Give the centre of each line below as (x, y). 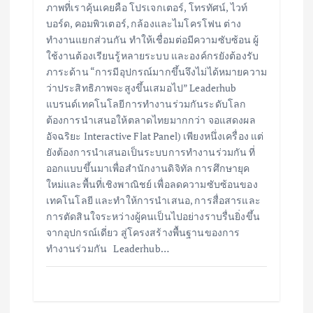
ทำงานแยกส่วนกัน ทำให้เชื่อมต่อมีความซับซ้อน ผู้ (152, 39)
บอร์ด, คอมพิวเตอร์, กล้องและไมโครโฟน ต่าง (143, 23)
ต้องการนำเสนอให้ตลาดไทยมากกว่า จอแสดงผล (151, 119)
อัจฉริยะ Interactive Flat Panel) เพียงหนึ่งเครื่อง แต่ (155, 136)
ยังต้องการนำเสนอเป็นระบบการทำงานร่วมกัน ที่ (151, 152)
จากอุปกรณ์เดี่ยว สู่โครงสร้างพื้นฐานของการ (143, 232)
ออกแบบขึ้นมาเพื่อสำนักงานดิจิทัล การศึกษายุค (148, 168)
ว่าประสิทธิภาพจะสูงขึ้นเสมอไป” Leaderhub (141, 87)
